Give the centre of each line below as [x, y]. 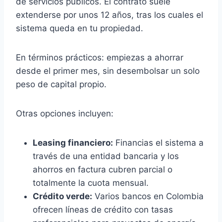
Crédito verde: [62, 196]
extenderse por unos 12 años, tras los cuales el [110, 15]
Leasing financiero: [73, 143]
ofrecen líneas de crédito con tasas [103, 210]
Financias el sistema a [158, 143]
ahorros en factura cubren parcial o [103, 169]
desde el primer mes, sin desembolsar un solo [108, 71]
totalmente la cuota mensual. [91, 183]
